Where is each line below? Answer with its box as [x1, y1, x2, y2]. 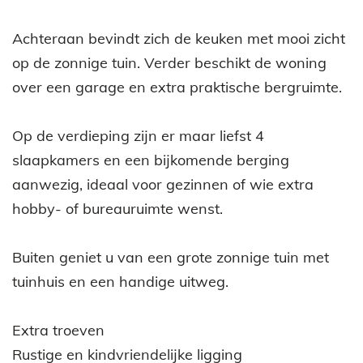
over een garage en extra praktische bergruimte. [12, 77, 342, 96]
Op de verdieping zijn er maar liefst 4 [12, 126, 264, 145]
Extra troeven [12, 320, 105, 340]
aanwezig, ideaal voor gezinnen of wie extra [12, 174, 314, 194]
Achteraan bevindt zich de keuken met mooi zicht [12, 28, 345, 48]
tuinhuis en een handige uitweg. [12, 271, 228, 291]
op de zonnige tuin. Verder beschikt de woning [12, 53, 327, 72]
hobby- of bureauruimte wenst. [12, 199, 223, 218]
